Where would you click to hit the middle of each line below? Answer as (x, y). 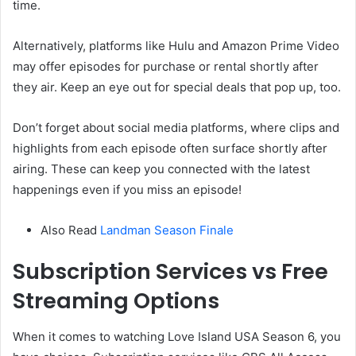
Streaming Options (116, 301)
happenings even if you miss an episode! (127, 190)
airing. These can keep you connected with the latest (161, 169)
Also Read (70, 230)
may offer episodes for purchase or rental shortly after (166, 67)
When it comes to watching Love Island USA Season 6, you (177, 336)
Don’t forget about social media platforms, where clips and (176, 128)
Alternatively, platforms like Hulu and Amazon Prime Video (176, 46)
